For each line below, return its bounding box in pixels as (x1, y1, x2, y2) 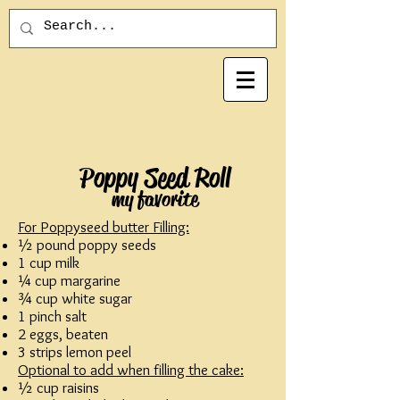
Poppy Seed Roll (79, 161, 230, 195)
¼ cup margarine (18, 271, 121, 289)
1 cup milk (18, 254, 79, 271)
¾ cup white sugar (18, 289, 132, 307)
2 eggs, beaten (18, 325, 112, 343)
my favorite (111, 186, 198, 212)
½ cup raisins (18, 379, 99, 396)
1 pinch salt (18, 307, 87, 325)
